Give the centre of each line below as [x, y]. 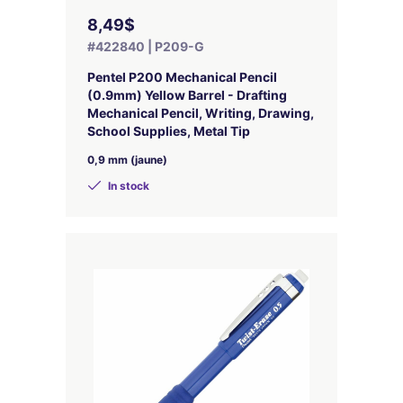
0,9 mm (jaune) [127, 160]
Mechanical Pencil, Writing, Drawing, [201, 113]
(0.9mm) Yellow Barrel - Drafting [187, 95]
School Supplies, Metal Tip [169, 131]
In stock [127, 186]
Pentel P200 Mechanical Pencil [182, 77]
